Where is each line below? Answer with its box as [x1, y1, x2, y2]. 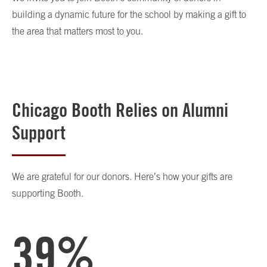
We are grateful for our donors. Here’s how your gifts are [12, 170, 232, 182]
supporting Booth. [12, 187, 83, 198]
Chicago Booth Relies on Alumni [12, 98, 228, 122]
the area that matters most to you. [12, 25, 143, 36]
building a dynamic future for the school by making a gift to [12, 8, 246, 20]
